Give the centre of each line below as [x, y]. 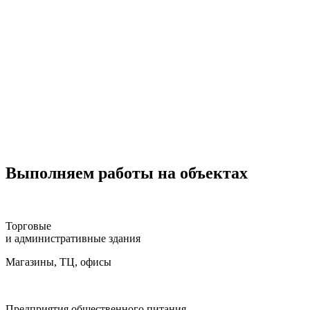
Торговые [28, 226]
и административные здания [73, 238]
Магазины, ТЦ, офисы [58, 262]
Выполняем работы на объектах [127, 173]
